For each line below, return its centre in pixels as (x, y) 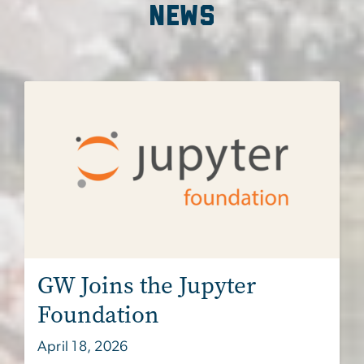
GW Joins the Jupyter (147, 285)
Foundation (98, 314)
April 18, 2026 (83, 347)
